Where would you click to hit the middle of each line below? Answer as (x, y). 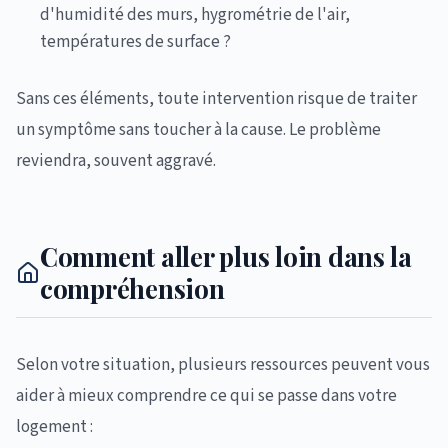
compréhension (132, 288)
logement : (54, 427)
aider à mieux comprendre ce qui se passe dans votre (206, 396)
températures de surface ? (135, 42)
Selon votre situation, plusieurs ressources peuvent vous (223, 365)
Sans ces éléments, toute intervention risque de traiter (216, 99)
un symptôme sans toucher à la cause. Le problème (198, 130)
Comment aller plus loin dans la (226, 256)
